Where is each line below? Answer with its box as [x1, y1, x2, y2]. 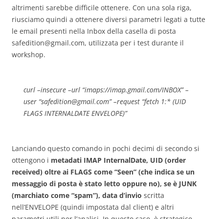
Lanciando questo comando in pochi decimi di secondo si [12, 143, 199, 153]
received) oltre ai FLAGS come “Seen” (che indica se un [12, 167, 195, 176]
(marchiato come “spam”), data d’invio [12, 190, 142, 200]
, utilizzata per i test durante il [85, 38, 184, 47]
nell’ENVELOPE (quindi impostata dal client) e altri [12, 202, 174, 212]
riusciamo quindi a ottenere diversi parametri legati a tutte [12, 14, 205, 24]
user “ [23, 96, 41, 106]
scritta [142, 190, 164, 200]
